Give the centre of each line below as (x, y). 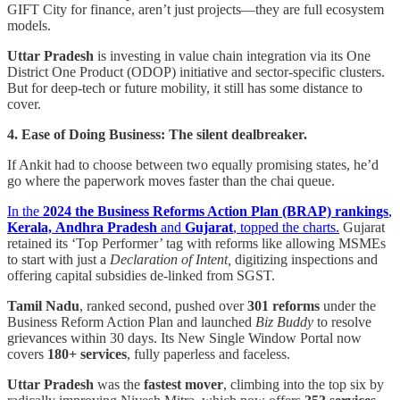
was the (119, 384)
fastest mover (183, 384)
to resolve (342, 321)
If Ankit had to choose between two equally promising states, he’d (193, 164)
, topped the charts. (286, 227)
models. (29, 25)
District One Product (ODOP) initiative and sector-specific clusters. (196, 71)
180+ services (87, 354)
